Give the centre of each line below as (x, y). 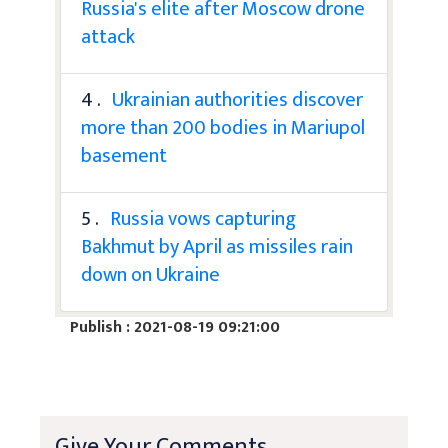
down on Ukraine (150, 275)
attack (108, 37)
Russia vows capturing (203, 219)
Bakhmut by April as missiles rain (217, 247)
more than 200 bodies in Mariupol (223, 128)
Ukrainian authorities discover (237, 100)
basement (124, 156)
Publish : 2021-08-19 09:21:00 (175, 327)
